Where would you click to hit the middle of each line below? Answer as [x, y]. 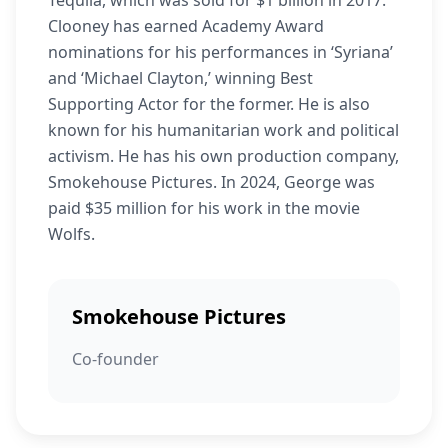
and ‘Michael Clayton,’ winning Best [180, 78]
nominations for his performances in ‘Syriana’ [220, 52]
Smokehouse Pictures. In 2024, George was [211, 182]
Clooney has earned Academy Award [186, 26]
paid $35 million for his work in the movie [204, 208]
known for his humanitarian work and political [223, 130]
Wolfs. [71, 234]
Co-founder [115, 359]
